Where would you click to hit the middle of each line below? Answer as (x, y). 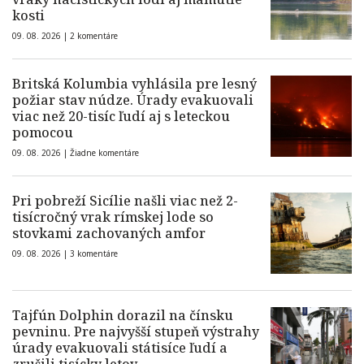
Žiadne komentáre (104, 153)
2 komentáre (94, 36)
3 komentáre (94, 253)
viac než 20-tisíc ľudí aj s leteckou (121, 116)
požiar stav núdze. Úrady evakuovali (133, 100)
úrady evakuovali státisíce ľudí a (120, 348)
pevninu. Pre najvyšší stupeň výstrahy (136, 331)
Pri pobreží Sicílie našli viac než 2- (125, 201)
